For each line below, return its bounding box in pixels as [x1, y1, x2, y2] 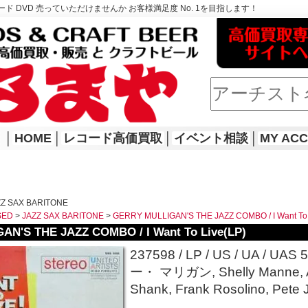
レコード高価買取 [63, 131, 162, 145]
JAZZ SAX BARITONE [22, 211, 104, 221]
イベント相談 [174, 131, 248, 145]
